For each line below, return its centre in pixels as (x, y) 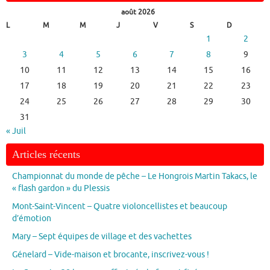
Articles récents (46, 155)
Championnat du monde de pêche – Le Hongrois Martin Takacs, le (135, 177)
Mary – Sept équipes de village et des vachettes (102, 237)
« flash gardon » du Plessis (61, 189)
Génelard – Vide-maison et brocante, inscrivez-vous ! (111, 255)
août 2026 (138, 12)
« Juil (16, 131)
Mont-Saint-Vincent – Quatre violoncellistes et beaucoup (120, 207)
